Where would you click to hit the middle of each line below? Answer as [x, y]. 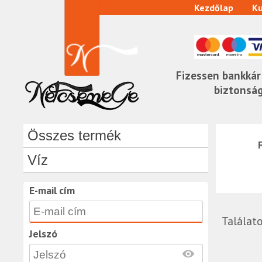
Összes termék [74, 135]
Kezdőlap [213, 8]
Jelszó [43, 233]
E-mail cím [52, 190]
